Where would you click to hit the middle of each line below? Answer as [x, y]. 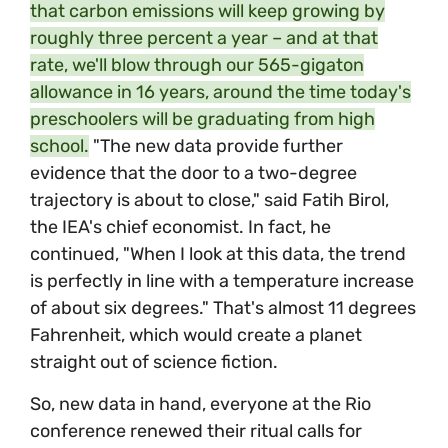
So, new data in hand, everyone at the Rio [200, 403]
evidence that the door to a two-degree [193, 173]
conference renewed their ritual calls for [196, 430]
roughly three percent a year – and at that [204, 38]
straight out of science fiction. [154, 362]
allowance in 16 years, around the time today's [220, 92]
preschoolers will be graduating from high [202, 119]
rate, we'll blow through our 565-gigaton [197, 65]
